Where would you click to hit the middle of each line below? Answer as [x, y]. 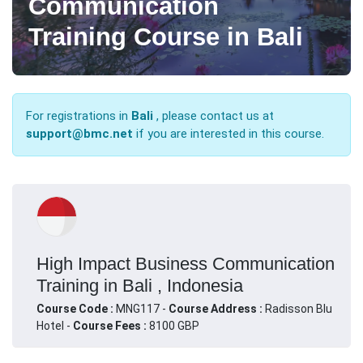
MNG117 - [142, 308]
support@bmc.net [79, 133]
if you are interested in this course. [230, 133]
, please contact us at [214, 115]
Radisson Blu [299, 308]
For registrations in [79, 115]
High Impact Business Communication [186, 263]
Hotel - [55, 325]
